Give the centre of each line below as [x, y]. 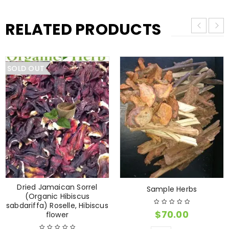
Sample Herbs [172, 189]
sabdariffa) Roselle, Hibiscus [57, 206]
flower [57, 215]
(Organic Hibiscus [57, 197]
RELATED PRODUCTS [83, 30]
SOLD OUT [26, 69]
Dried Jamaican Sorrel [57, 187]
